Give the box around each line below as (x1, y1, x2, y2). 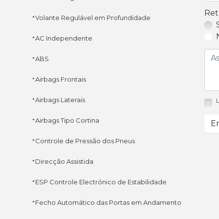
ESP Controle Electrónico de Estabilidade (35, 177, 167, 186)
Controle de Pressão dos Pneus (35, 136, 135, 145)
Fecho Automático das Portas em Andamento (35, 198, 181, 206)
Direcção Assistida (35, 157, 93, 165)
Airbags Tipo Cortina (35, 116, 99, 124)
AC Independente (35, 34, 92, 42)
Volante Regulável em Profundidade (35, 13, 151, 22)
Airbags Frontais (35, 75, 86, 83)
